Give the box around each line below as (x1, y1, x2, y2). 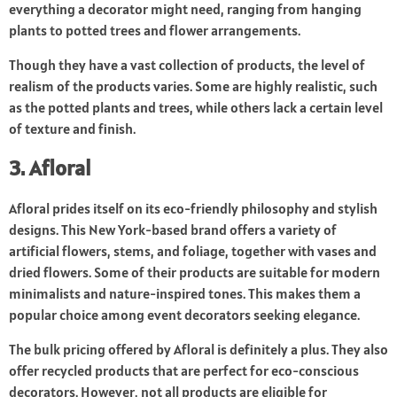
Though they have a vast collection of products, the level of (9, 56, 365, 74)
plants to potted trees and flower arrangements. (9, 21, 300, 40)
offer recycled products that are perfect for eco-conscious (9, 362, 359, 380)
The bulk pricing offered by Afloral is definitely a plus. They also (9, 340, 388, 359)
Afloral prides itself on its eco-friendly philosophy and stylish (9, 199, 378, 218)
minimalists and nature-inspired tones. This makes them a (9, 284, 361, 303)
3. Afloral (9, 154, 91, 183)
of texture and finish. (9, 120, 136, 138)
